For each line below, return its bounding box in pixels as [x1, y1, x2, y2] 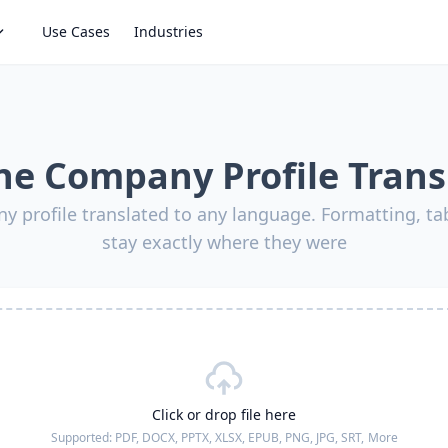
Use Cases [42, 22, 110, 41]
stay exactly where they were [101, 230, 347, 254]
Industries [134, 22, 203, 41]
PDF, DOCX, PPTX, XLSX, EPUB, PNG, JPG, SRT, [114, 429, 364, 446]
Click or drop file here [152, 405, 296, 424]
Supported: [50, 429, 115, 446]
